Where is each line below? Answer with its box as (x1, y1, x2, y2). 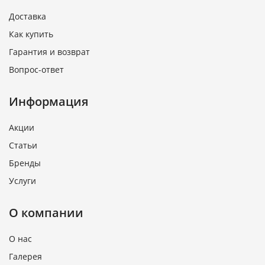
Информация (9, 93, 88, 110)
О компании (9, 205, 83, 221)
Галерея (9, 251, 42, 263)
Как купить (9, 28, 53, 40)
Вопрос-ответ (9, 64, 64, 76)
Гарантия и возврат (9, 46, 90, 58)
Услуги (9, 175, 36, 187)
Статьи (9, 140, 37, 151)
